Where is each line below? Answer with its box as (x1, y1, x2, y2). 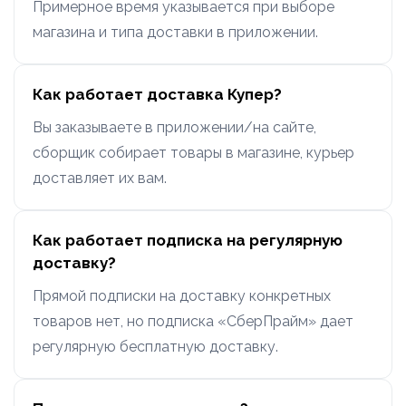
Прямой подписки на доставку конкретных (33, 287, 331, 305)
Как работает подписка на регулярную (33, 231, 343, 250)
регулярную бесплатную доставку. (33, 338, 278, 356)
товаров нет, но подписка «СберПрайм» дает (33, 313, 353, 331)
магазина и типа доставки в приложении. (33, 24, 318, 42)
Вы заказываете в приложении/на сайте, (33, 119, 316, 137)
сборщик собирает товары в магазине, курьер (33, 144, 354, 162)
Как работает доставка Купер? (33, 85, 282, 104)
